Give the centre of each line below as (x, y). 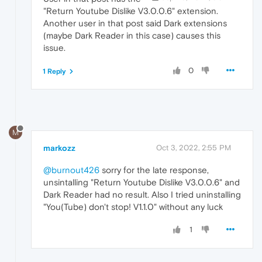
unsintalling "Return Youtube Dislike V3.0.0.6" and (142, 182)
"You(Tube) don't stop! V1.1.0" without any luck (133, 206)
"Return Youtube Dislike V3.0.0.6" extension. (131, 11)
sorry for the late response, (154, 170)
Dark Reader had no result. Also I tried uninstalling (142, 194)
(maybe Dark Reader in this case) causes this (132, 36)
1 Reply (54, 72)
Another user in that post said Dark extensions (135, 23)
